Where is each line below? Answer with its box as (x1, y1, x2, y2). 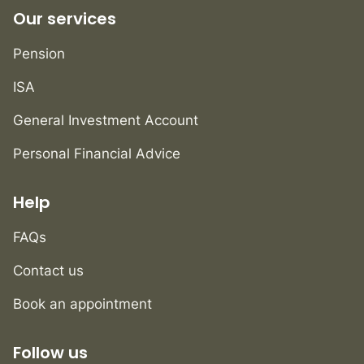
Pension (13, 45, 65, 63)
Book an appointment (13, 296, 152, 313)
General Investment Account (13, 112, 198, 129)
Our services (13, 7, 116, 31)
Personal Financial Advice (13, 145, 180, 162)
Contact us (13, 262, 84, 279)
